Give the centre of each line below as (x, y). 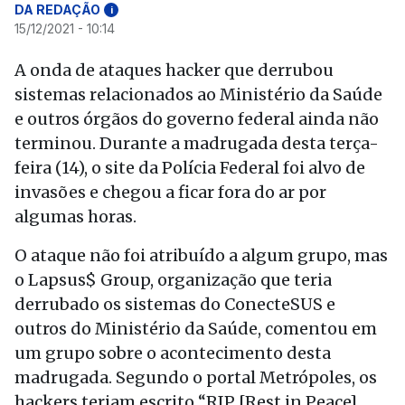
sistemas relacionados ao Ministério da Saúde (198, 94)
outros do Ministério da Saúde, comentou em (196, 329)
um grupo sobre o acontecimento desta (173, 353)
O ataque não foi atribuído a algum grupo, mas (201, 255)
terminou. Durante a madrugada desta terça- (197, 143)
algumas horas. (75, 217)
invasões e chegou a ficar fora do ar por (170, 192)
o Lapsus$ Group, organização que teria (173, 280)
